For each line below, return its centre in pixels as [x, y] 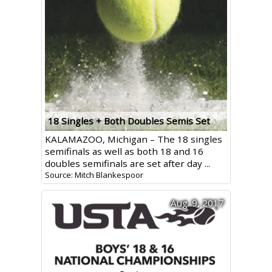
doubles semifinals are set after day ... [127, 163]
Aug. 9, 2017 [197, 203]
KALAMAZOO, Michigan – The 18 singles [133, 139]
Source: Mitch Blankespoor [94, 175]
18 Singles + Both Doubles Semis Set [129, 121]
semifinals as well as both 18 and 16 [124, 151]
